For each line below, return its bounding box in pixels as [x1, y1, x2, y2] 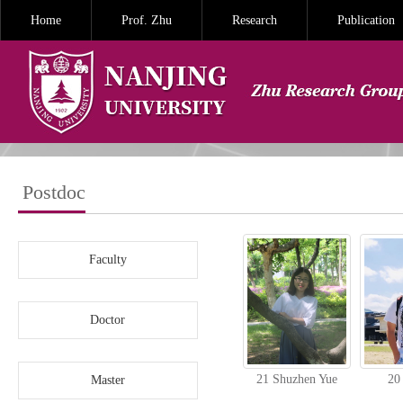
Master [91, 373, 125, 387]
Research [232, 13, 277, 27]
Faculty [89, 253, 127, 266]
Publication [337, 13, 395, 27]
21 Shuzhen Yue [256, 372, 337, 386]
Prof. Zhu [121, 13, 172, 27]
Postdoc [22, 181, 85, 203]
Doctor [90, 313, 126, 327]
